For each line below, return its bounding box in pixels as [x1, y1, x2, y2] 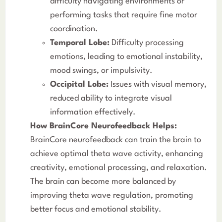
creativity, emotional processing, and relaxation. [30, 163, 207, 172]
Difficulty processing [110, 38, 184, 47]
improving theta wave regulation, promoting [30, 191, 193, 200]
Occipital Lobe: [50, 80, 109, 89]
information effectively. [50, 108, 136, 116]
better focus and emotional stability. [30, 205, 162, 214]
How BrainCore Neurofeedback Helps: [30, 121, 177, 130]
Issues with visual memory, [109, 80, 207, 89]
